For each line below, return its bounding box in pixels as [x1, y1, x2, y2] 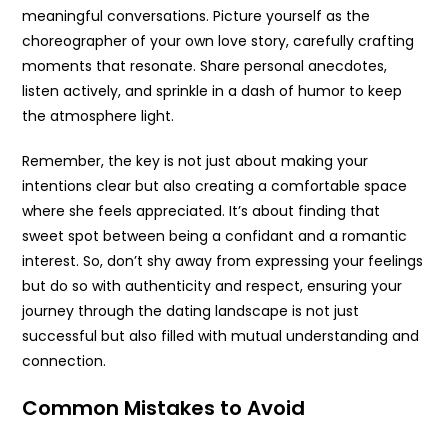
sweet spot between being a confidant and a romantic [22, 226, 408, 247]
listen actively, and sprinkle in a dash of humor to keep [22, 81, 403, 102]
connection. [22, 351, 107, 372]
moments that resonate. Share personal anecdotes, [22, 56, 388, 77]
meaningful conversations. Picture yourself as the [22, 6, 371, 27]
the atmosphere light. [22, 106, 175, 127]
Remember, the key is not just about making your [22, 151, 369, 172]
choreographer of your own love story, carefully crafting [22, 31, 415, 52]
